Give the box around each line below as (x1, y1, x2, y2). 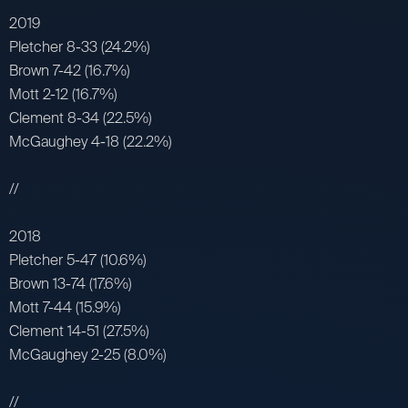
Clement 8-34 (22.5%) (9, 107, 152, 127)
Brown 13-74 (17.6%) (9, 273, 132, 293)
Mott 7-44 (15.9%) (9, 297, 121, 317)
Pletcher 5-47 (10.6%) (9, 250, 147, 270)
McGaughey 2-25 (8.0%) (9, 344, 167, 364)
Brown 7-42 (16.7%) (9, 60, 130, 80)
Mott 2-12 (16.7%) (9, 84, 117, 104)
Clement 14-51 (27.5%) (9, 321, 149, 341)
